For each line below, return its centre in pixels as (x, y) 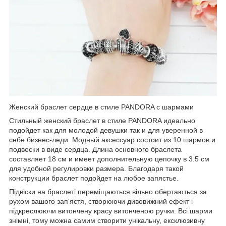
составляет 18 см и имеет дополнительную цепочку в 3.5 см (109, 159)
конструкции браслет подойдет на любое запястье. (95, 178)
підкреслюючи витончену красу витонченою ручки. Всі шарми (111, 211)
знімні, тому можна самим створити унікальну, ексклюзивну (107, 220)
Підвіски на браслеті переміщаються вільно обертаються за (108, 191)
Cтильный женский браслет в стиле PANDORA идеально (102, 120)
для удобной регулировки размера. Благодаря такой (96, 168)
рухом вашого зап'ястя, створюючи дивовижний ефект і (101, 201)
